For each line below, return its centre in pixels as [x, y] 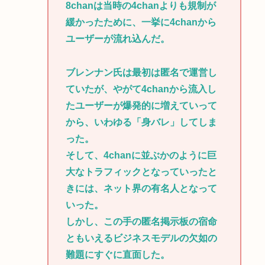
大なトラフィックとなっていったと [141, 172]
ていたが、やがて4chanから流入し [141, 89]
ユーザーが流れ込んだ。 [117, 39]
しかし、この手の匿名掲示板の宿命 [141, 222]
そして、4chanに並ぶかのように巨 [141, 156]
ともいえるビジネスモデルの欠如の [141, 238]
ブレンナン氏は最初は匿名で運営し [141, 73]
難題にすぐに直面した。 [117, 255]
